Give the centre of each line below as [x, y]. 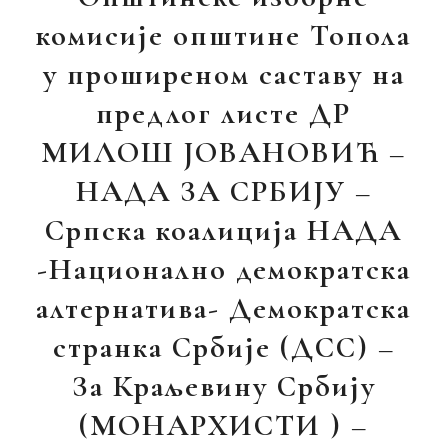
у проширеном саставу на [223, 74]
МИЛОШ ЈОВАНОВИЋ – [224, 152]
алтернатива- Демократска [224, 308]
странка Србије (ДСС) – [223, 347]
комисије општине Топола [224, 35]
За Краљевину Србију [223, 386]
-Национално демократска [223, 269]
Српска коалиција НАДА [224, 230]
